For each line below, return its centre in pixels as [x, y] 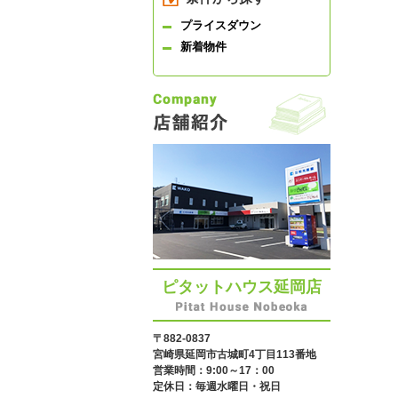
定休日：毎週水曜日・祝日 [217, 386]
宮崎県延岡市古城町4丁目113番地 [235, 354]
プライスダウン [221, 25]
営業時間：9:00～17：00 [214, 370]
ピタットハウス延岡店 [242, 287]
